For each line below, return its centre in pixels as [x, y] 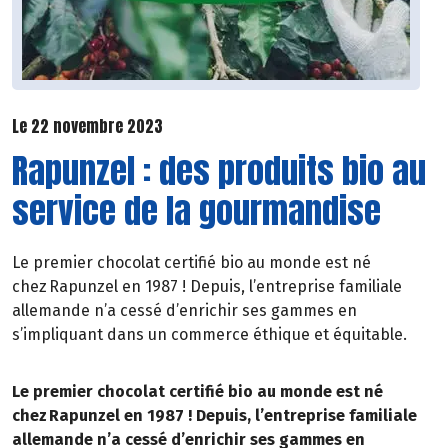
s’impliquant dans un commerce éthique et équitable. [209, 334]
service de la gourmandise [196, 210]
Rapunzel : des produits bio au [219, 170]
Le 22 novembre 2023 [87, 126]
